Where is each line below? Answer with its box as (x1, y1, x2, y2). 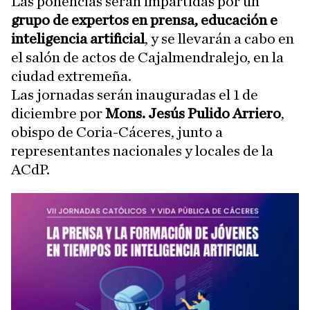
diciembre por (11, 106, 105, 121)
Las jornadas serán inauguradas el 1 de (11, 87, 258, 102)
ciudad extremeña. (11, 69, 131, 84)
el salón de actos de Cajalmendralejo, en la (11, 50, 284, 65)
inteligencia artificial (11, 31, 145, 46)
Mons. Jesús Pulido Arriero (105, 106, 281, 121)
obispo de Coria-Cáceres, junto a (11, 125, 223, 140)
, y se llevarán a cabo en (145, 31, 294, 46)
